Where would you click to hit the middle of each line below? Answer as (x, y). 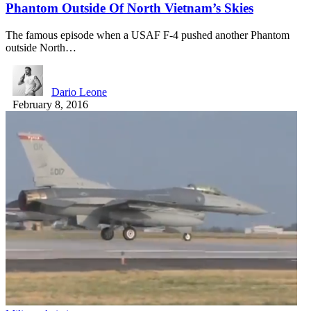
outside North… (41, 48)
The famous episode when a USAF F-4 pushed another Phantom (148, 35)
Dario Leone (79, 92)
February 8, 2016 (50, 105)
